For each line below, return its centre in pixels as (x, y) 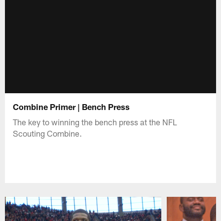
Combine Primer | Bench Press (72, 106)
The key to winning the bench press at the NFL (95, 122)
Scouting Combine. (48, 133)
